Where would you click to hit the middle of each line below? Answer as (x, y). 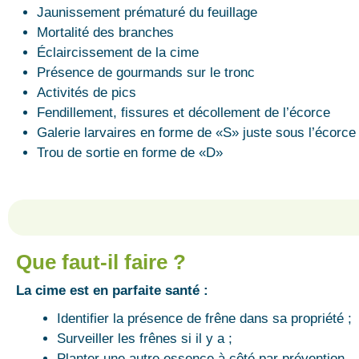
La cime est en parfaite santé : (112, 290)
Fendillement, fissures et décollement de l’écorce (183, 113)
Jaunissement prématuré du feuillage (147, 12)
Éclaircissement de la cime (117, 52)
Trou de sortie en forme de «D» (129, 153)
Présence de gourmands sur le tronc (145, 73)
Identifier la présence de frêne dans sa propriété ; (204, 318)
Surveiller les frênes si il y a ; (145, 338)
